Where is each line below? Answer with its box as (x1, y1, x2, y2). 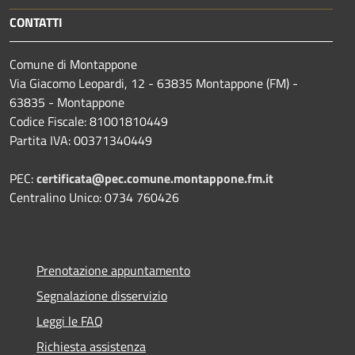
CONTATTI (10, 12, 63, 32)
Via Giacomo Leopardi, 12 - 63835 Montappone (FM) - (10, 73, 298, 93)
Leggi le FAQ (36, 311, 103, 330)
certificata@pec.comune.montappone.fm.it (36, 168, 273, 188)
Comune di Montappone (10, 54, 137, 74)
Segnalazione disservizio (36, 285, 167, 305)
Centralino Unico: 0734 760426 (10, 187, 179, 207)
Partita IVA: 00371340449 (10, 130, 152, 150)
